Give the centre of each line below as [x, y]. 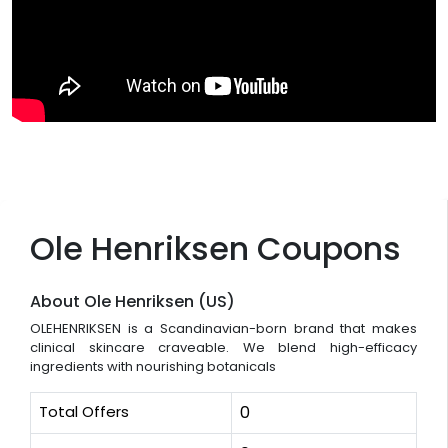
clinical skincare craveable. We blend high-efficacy [223, 347]
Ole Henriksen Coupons [215, 248]
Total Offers [84, 411]
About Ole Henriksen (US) [132, 301]
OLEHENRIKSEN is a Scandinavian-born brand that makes [223, 328]
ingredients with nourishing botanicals [153, 366]
